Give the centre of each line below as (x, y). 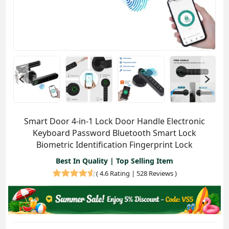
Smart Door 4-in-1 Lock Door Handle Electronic (114, 121)
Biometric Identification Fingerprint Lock (114, 144)
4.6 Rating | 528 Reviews (136, 173)
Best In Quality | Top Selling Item (114, 161)
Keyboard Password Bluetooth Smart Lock (114, 133)
